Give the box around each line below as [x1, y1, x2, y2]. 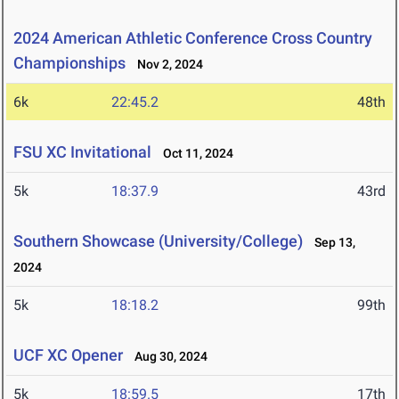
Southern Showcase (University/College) [13, 232, 306, 251]
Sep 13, [306, 235, 355, 250]
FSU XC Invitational [13, 142, 151, 162]
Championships [13, 53, 126, 73]
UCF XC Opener [13, 346, 123, 365]
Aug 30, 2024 [126, 349, 208, 364]
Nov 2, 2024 [129, 57, 203, 72]
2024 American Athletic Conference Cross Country [13, 28, 372, 48]
